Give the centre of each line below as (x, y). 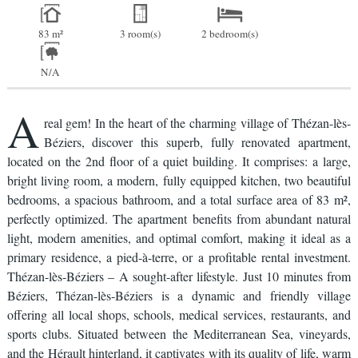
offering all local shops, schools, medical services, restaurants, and (179, 314)
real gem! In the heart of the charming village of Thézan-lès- (197, 123)
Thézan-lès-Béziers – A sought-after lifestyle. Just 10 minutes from (179, 276)
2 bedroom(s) (229, 34)
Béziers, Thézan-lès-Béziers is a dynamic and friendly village (179, 295)
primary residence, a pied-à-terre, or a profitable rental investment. (179, 257)
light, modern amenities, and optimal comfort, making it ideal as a (179, 238)
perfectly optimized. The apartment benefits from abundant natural (179, 219)
